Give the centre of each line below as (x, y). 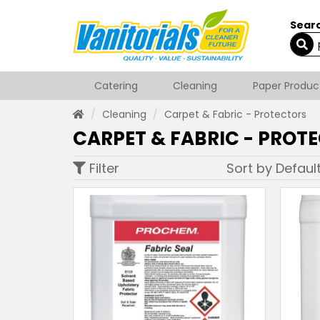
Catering (116, 86)
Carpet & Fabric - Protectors (235, 114)
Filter (102, 168)
